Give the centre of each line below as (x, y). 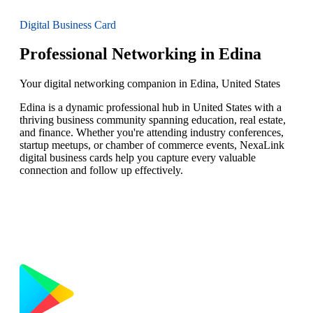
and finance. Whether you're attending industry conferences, (152, 133)
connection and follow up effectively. (101, 170)
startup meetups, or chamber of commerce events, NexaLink (152, 145)
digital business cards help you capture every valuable (138, 158)
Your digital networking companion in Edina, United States (150, 84)
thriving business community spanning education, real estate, (153, 120)
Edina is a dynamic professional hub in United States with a (151, 108)
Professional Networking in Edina (140, 54)
